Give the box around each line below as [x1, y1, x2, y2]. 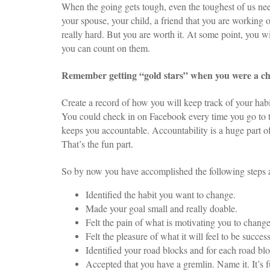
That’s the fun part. [61, 137, 133, 150]
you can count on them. [61, 41, 150, 54]
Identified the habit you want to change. [86, 187, 236, 201]
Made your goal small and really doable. [86, 201, 237, 215]
